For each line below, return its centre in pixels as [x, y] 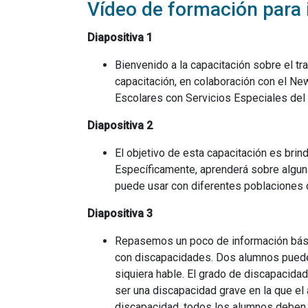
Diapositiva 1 [120, 37]
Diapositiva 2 [120, 125]
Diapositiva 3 [120, 213]
